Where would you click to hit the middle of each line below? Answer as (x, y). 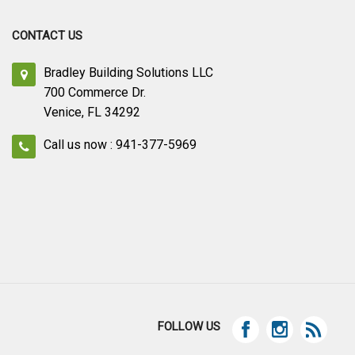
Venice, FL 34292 (92, 113)
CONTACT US (47, 36)
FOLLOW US (189, 326)
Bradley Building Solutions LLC (128, 73)
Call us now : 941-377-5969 (120, 145)
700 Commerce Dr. (95, 93)
